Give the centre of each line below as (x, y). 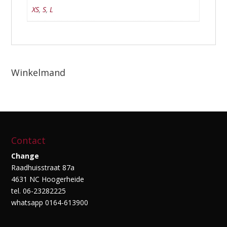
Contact (29, 141)
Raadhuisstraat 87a (43, 168)
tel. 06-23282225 (39, 191)
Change (25, 156)
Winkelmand (39, 72)
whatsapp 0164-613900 (50, 203)
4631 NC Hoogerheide (48, 179)
